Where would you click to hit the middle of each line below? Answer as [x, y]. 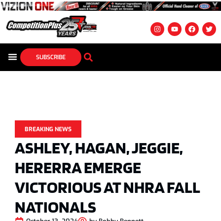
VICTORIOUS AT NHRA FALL [107, 187]
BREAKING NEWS [48, 129]
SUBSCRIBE [51, 57]
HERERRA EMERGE [78, 167]
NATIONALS [55, 207]
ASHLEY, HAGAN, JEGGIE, [99, 147]
